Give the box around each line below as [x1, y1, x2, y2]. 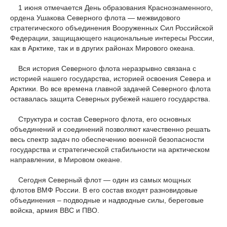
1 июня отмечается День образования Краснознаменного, [10, 4, 213, 12]
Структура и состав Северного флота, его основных [10, 115, 191, 123]
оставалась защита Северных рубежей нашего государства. [10, 95, 210, 103]
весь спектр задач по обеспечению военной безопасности [10, 135, 204, 143]
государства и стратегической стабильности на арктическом [10, 145, 210, 154]
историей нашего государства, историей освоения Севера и [10, 74, 211, 83]
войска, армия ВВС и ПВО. [10, 206, 99, 214]
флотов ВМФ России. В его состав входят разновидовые [10, 186, 198, 194]
